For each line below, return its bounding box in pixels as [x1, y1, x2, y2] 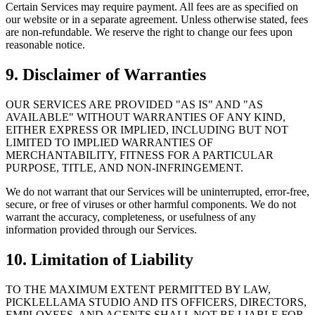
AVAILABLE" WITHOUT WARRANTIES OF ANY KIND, [6, 110, 285, 123]
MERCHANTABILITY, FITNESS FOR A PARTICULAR [6, 148, 274, 161]
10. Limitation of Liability [6, 250, 193, 269]
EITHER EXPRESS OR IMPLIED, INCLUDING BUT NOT [6, 123, 288, 136]
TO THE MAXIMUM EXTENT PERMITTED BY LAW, [6, 283, 271, 295]
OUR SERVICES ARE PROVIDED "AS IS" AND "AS [6, 98, 263, 110]
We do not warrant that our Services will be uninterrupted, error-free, [6, 185, 309, 198]
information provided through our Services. [6, 223, 197, 236]
